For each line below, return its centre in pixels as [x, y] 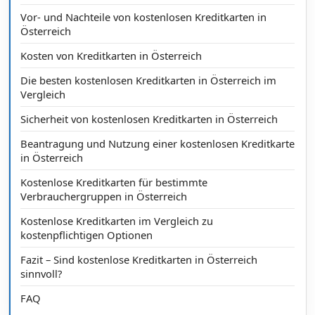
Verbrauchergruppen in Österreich [104, 197]
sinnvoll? [41, 274]
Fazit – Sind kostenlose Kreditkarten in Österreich [139, 260]
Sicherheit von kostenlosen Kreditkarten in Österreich [149, 119]
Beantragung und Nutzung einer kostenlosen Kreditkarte [157, 144]
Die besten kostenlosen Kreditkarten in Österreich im [148, 81]
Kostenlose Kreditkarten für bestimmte [114, 182]
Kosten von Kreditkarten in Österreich [111, 56]
